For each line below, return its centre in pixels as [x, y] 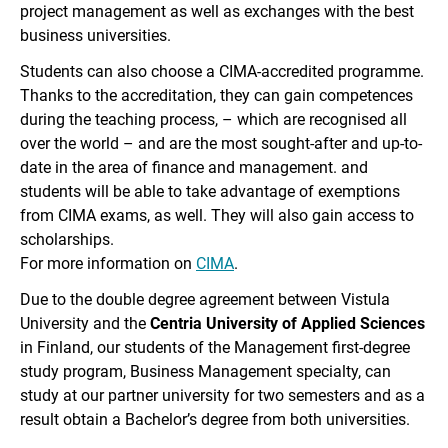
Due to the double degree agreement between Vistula [205, 299]
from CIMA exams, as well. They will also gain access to [217, 215]
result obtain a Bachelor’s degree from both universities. [215, 419]
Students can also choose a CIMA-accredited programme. [222, 71]
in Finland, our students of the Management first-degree [215, 347]
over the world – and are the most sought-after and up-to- [221, 143]
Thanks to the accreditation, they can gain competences [216, 95]
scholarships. [67, 239]
